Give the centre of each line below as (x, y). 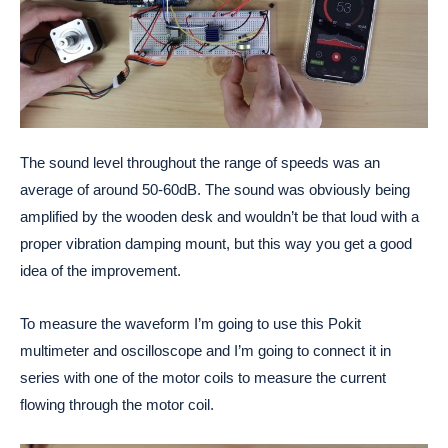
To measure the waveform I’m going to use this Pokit (190, 323)
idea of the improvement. (100, 270)
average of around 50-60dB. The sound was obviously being (215, 189)
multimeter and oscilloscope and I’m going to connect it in (205, 350)
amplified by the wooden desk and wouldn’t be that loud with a (219, 216)
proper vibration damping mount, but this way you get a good (216, 243)
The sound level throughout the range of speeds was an (200, 162)
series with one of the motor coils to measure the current (203, 377)
